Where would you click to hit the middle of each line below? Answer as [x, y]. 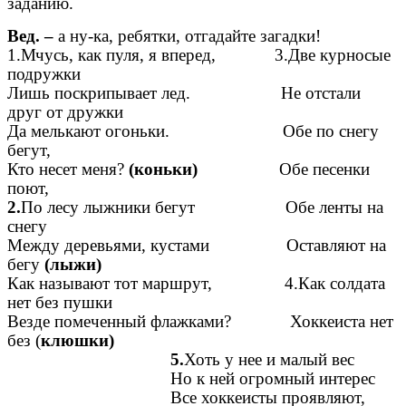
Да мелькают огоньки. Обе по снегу [193, 130]
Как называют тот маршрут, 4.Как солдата [196, 283]
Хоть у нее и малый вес [269, 359]
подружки [44, 73]
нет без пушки [60, 302]
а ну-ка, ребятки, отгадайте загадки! [189, 35]
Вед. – [33, 35]
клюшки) [77, 340]
